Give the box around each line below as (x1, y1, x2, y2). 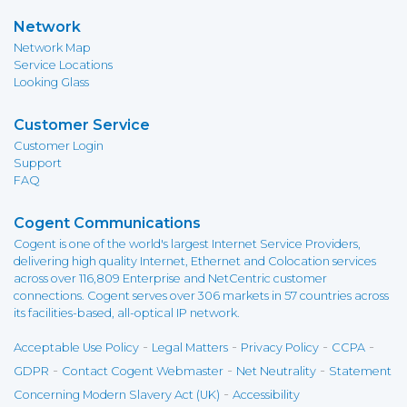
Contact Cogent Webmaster (62, 364, 223, 378)
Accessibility (233, 388, 300, 402)
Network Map (14, 41, 91, 55)
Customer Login (14, 139, 104, 153)
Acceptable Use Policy (14, 341, 139, 354)
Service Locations (14, 58, 113, 72)
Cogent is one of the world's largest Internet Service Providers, (14, 237, 361, 251)
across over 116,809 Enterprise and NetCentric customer (14, 272, 327, 285)
